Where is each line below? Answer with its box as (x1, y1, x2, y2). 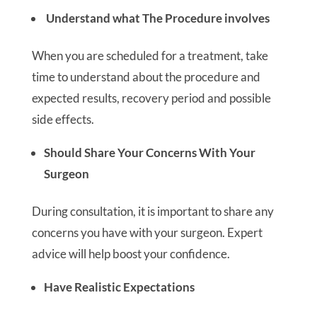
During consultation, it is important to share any (31, 204, 274, 219)
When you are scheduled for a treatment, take (31, 48, 268, 63)
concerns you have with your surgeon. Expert (31, 225, 263, 240)
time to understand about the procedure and (31, 69, 260, 84)
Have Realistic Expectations (43, 279, 195, 294)
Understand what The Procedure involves (43, 11, 270, 25)
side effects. (31, 112, 94, 127)
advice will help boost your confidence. (31, 246, 230, 261)
